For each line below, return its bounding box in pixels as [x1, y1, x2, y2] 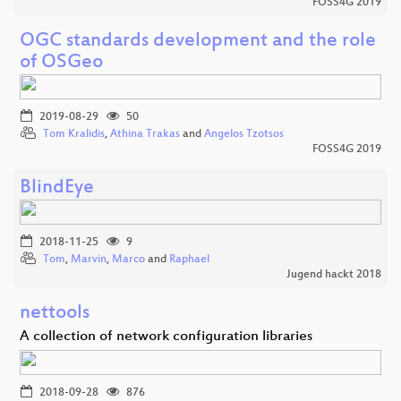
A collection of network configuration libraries [20, 328, 312, 346]
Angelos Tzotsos [204, 128, 284, 141]
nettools [20, 303, 90, 326]
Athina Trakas [110, 128, 180, 141]
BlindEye [20, 177, 94, 200]
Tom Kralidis [43, 128, 105, 141]
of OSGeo [20, 52, 103, 75]
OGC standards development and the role [20, 30, 376, 54]
